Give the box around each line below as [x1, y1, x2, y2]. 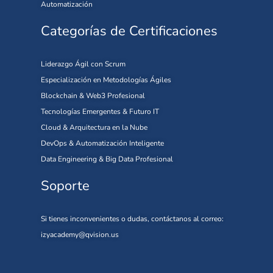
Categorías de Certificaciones [41, 22, 218, 41]
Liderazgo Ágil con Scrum [41, 59, 126, 69]
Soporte [41, 177, 90, 196]
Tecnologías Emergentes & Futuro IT [41, 107, 159, 117]
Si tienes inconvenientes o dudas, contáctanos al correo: [41, 214, 224, 224]
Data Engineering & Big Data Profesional [41, 154, 173, 165]
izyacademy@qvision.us [41, 230, 119, 240]
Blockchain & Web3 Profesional [41, 91, 145, 101]
